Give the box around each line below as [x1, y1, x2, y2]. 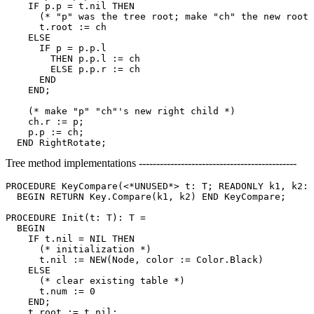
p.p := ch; [6, 126, 84, 137]
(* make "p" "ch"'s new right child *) [6, 105, 235, 116]
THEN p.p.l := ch [6, 53, 140, 64]
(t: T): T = [84, 212, 146, 223]
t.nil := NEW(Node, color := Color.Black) [6, 254, 264, 265]
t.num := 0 [6, 285, 95, 296]
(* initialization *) [6, 243, 151, 254]
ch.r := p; [6, 116, 84, 127]
